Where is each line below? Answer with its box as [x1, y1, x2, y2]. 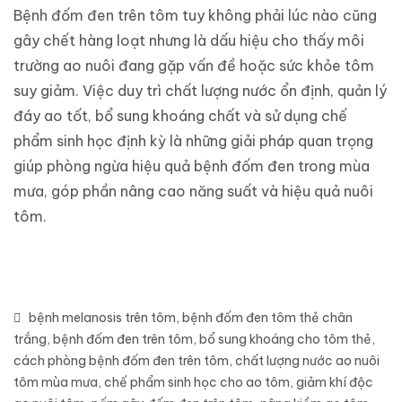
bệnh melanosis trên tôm [29, 309, 176, 326]
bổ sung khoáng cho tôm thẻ [199, 330, 371, 347]
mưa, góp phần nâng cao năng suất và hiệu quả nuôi [13, 181, 373, 200]
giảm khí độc [296, 373, 373, 390]
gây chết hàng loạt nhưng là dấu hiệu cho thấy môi [13, 31, 364, 49]
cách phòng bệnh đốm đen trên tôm [13, 352, 229, 369]
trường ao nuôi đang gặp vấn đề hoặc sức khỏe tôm [13, 56, 374, 74]
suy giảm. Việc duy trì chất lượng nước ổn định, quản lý [13, 81, 387, 100]
